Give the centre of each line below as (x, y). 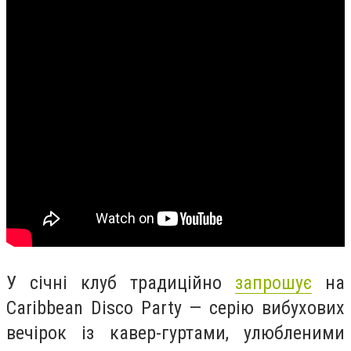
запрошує (273, 282)
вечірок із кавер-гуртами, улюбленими (175, 333)
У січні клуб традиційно (121, 282)
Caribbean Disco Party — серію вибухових (175, 308)
